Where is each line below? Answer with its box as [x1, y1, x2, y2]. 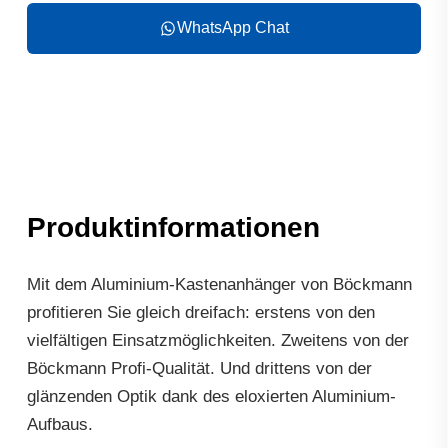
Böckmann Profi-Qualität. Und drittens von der [26, 358, 372, 377]
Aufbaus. [26, 414, 93, 433]
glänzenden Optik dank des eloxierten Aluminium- [26, 386, 396, 405]
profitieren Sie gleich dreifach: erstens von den [26, 302, 375, 321]
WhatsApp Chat [177, 19, 290, 37]
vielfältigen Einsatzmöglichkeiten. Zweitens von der [26, 330, 409, 349]
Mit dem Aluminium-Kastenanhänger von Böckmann [26, 274, 412, 293]
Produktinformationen [26, 211, 320, 243]
